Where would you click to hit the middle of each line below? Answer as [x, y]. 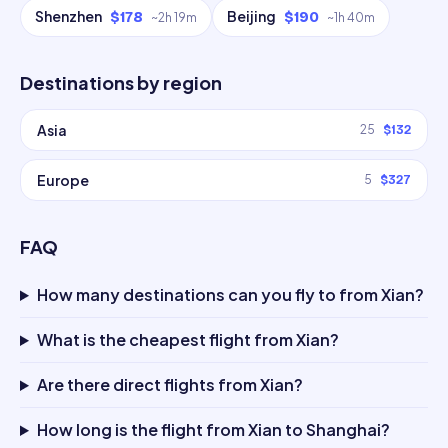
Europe [63, 180]
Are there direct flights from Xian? [169, 384]
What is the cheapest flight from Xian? [187, 339]
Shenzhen [68, 16]
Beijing [251, 16]
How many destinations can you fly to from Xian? [230, 294]
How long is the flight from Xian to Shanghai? [213, 429]
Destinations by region [121, 82]
